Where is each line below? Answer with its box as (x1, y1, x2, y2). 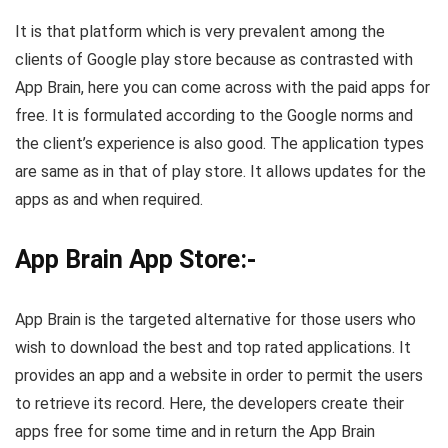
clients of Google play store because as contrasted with (15, 50, 413, 70)
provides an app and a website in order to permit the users (15, 366, 423, 386)
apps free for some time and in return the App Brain (15, 422, 375, 442)
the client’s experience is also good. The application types (15, 134, 424, 154)
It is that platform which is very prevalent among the (15, 22, 385, 42)
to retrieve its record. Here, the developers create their (15, 394, 404, 414)
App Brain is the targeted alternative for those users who (15, 310, 416, 330)
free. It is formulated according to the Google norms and (15, 106, 413, 126)
